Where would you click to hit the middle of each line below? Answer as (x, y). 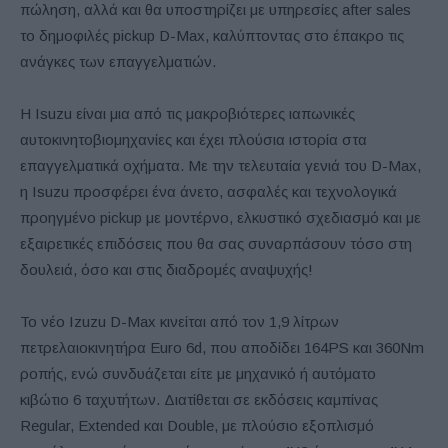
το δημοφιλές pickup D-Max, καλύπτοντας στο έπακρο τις (212, 35)
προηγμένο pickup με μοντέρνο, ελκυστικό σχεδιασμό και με (220, 217)
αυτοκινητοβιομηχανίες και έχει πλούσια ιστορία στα (193, 139)
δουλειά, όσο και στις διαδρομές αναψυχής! (166, 269)
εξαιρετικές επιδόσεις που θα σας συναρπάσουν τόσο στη (216, 243)
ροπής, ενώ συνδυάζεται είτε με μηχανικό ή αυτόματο (198, 373)
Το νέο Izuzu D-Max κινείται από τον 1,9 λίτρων (179, 321)
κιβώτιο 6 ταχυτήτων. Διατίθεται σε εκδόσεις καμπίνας (199, 399)
